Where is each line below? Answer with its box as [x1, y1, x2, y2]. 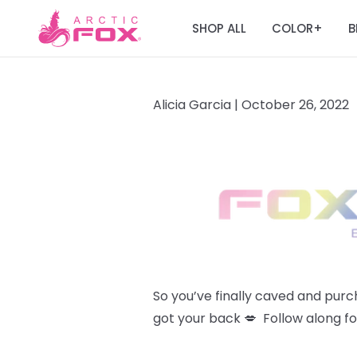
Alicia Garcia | [153, 96, 241, 114]
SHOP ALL [192, 19, 246, 37]
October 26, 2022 [241, 96, 349, 114]
